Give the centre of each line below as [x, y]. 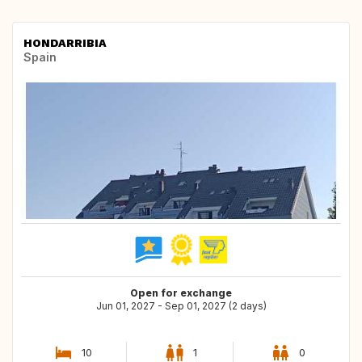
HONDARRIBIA [65, 42]
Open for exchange [181, 293]
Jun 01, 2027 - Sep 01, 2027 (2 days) [181, 305]
